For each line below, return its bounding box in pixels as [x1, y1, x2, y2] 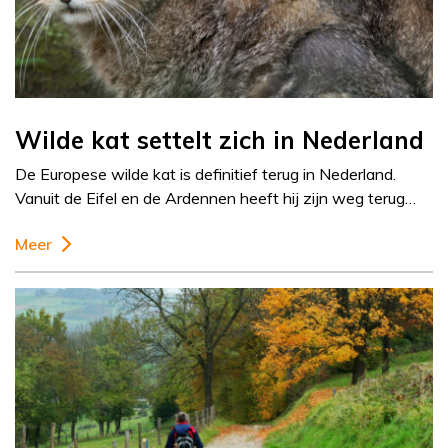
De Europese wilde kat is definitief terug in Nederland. [15, 164, 396, 185]
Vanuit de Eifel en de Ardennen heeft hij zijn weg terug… [15, 188, 416, 209]
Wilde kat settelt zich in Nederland [15, 125, 424, 156]
